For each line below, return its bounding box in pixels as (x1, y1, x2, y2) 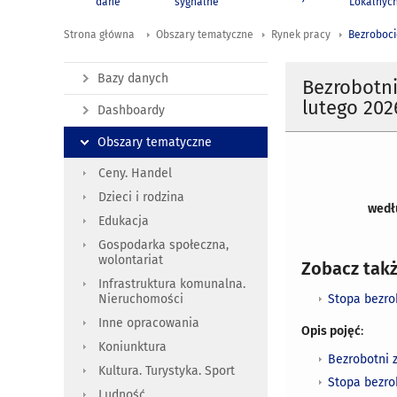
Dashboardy (97, 103, 165, 119)
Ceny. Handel (98, 166, 172, 182)
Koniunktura (98, 339, 167, 355)
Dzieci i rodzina (98, 190, 184, 206)
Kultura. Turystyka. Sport (98, 363, 235, 379)
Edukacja (98, 214, 149, 230)
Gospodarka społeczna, (98, 237, 229, 253)
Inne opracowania (98, 315, 199, 331)
